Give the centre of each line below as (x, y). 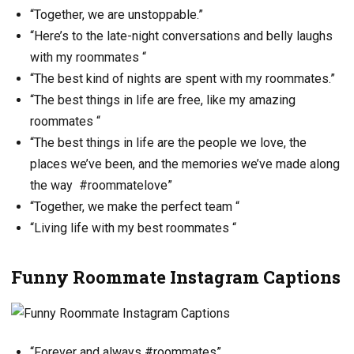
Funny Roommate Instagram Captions (176, 277)
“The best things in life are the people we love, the (168, 143)
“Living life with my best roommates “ (133, 228)
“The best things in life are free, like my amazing (163, 100)
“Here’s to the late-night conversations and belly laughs (181, 36)
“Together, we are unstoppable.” (117, 15)
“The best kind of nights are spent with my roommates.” (183, 79)
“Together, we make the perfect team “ (135, 207)
